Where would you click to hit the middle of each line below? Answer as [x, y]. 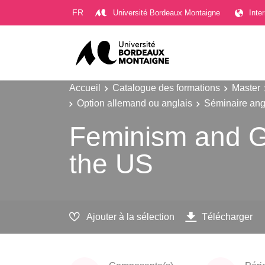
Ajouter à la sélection [130, 217]
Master [246, 88]
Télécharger [227, 217]
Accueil [85, 88]
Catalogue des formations [166, 88]
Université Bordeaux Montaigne [167, 12]
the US [111, 164]
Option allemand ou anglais [135, 103]
